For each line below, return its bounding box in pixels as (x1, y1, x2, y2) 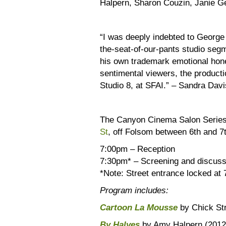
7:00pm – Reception (100, 144, 175, 154)
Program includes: (100, 185, 171, 195)
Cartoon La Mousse (100, 202, 178, 212)
